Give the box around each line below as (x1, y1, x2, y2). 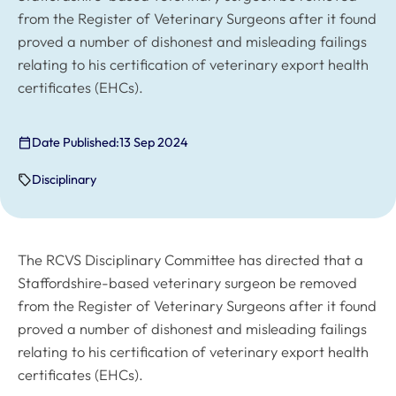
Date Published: (32, 134, 120, 151)
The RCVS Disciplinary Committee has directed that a (18, 251, 363, 270)
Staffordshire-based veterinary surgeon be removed (18, 274, 357, 293)
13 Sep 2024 (119, 134, 189, 151)
